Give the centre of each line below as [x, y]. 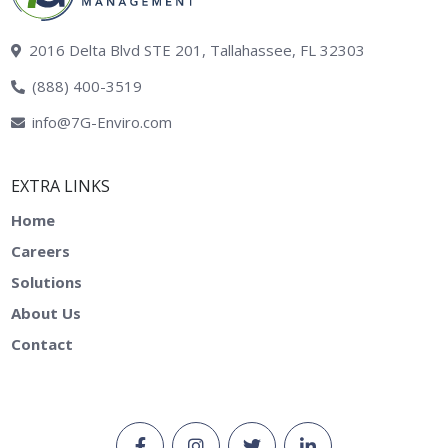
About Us [46, 313]
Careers [40, 251]
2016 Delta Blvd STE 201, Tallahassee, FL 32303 [197, 50]
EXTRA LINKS [60, 186]
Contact [42, 344]
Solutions [46, 282]
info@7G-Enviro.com [102, 122]
